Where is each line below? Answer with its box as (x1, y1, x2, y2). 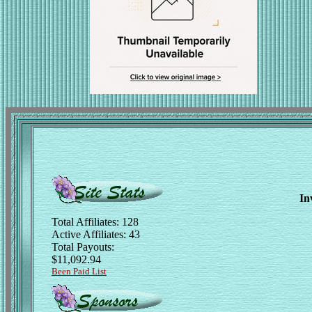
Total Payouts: (52, 241, 114, 253)
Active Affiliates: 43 (52, 228, 140, 240)
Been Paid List (52, 266, 107, 276)
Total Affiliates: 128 (52, 216, 139, 228)
